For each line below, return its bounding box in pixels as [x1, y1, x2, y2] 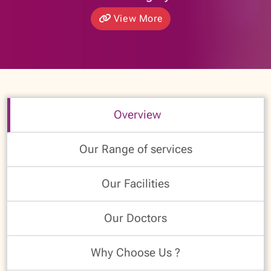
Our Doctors [104, 211, 167, 225]
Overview [113, 108, 161, 122]
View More [111, 13, 163, 24]
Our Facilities [102, 177, 169, 191]
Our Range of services [79, 142, 192, 156]
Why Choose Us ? [91, 246, 180, 260]
